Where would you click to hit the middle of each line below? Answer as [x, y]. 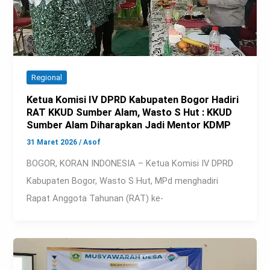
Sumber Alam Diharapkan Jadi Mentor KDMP [129, 125]
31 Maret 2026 [53, 142]
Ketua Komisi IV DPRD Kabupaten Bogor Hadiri [133, 100]
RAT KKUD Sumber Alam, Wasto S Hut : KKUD [130, 113]
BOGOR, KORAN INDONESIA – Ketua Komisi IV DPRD [130, 163]
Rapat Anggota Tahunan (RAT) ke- [95, 198]
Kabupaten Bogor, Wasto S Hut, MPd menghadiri [123, 181]
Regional [47, 78]
